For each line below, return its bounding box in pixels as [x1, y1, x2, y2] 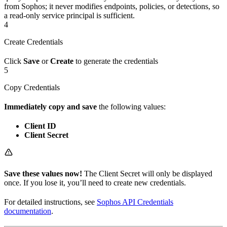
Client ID [24, 122, 56, 131]
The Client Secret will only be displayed [82, 169, 212, 178]
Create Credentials [4, 37, 63, 47]
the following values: [97, 102, 166, 111]
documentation [4, 207, 51, 216]
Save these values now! [4, 169, 82, 178]
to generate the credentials [73, 57, 158, 66]
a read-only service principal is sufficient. [4, 11, 135, 20]
